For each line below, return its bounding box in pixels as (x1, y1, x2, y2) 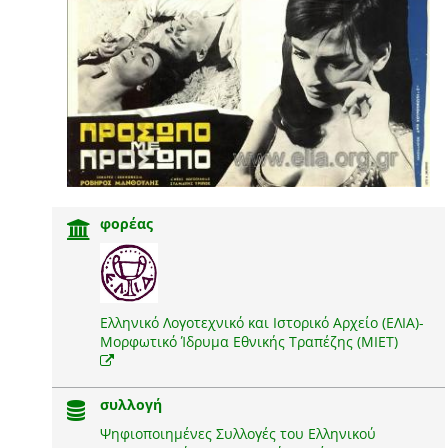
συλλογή (99, 394, 162, 414)
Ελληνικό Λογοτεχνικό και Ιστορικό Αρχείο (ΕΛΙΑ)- (99, 312, 424, 332)
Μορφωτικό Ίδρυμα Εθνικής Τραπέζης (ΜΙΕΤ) (99, 331, 398, 351)
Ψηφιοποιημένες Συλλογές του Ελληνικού (99, 423, 376, 443)
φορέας (99, 213, 153, 233)
